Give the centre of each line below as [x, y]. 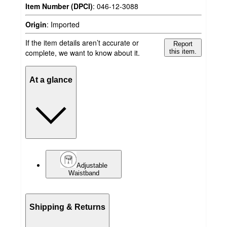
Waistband [84, 173]
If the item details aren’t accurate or [82, 43]
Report [183, 44]
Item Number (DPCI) [59, 6]
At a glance [51, 80]
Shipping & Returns [67, 207]
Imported [65, 25]
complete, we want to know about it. [83, 53]
